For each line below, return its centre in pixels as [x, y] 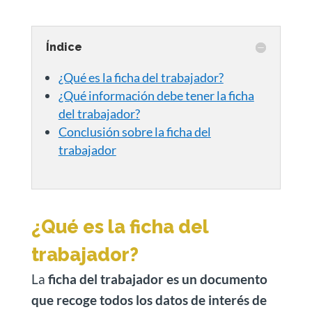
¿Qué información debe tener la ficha [156, 95]
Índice [64, 47]
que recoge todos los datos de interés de [149, 300]
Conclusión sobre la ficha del [134, 132]
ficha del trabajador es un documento [157, 279]
